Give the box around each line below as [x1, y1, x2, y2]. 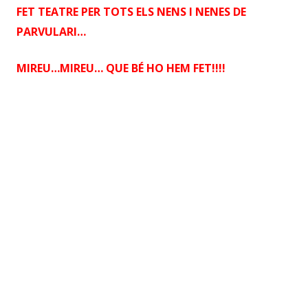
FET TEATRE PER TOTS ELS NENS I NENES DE [16, 4, 246, 19]
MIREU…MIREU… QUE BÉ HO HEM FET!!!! [16, 60, 225, 76]
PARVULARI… [16, 24, 86, 39]
